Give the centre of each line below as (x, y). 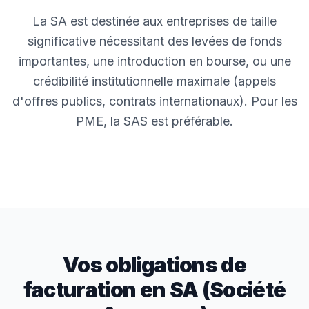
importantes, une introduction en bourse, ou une (154, 61)
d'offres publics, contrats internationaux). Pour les (154, 101)
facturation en (96, 290)
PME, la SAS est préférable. (154, 121)
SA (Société (228, 290)
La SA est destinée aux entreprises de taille (154, 21)
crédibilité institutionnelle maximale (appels (154, 81)
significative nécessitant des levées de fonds (154, 41)
